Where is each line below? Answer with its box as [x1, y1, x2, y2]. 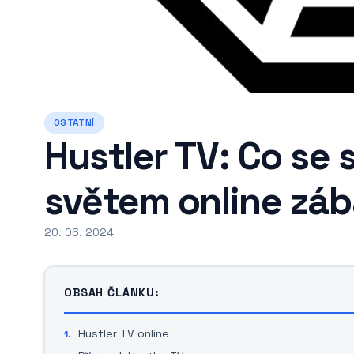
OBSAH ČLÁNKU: [64, 285, 160, 299]
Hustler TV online [78, 326, 169, 341]
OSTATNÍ [54, 116, 95, 129]
